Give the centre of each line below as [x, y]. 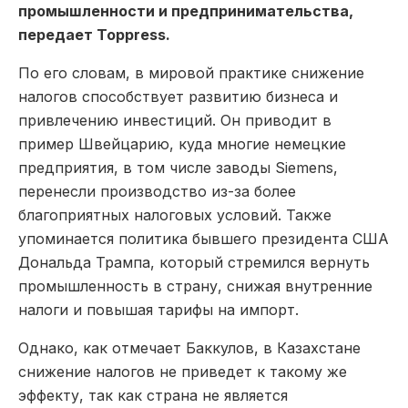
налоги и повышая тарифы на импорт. [158, 309]
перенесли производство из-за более [157, 191]
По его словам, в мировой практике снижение [191, 72]
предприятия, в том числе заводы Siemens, [178, 167]
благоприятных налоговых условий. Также [175, 214]
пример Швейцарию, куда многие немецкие [182, 143]
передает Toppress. [94, 34]
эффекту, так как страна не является [153, 395]
